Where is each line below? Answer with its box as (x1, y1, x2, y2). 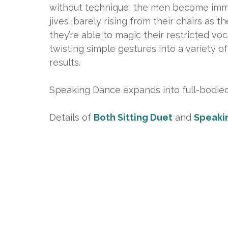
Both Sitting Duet (94, 112, 173, 123)
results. (49, 57, 80, 68)
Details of (49, 112, 94, 123)
